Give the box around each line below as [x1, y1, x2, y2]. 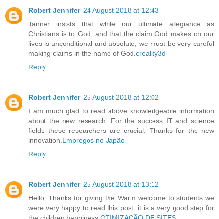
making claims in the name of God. [28, 49, 136, 58]
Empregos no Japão [62, 136, 125, 145]
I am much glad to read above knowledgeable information [28, 107, 214, 115]
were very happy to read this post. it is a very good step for [28, 204, 214, 212]
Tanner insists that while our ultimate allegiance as [28, 20, 214, 28]
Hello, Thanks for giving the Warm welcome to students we [28, 194, 214, 202]
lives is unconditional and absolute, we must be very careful [28, 40, 214, 48]
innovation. [28, 136, 62, 145]
